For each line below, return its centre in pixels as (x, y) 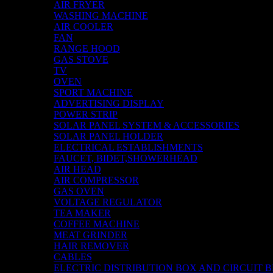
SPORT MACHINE (93, 92)
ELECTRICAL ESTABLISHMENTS (128, 147)
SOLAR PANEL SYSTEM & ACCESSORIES (147, 125)
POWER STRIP (86, 114)
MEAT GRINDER (90, 235)
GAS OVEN (79, 191)
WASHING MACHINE (101, 16)
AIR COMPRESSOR (96, 180)
